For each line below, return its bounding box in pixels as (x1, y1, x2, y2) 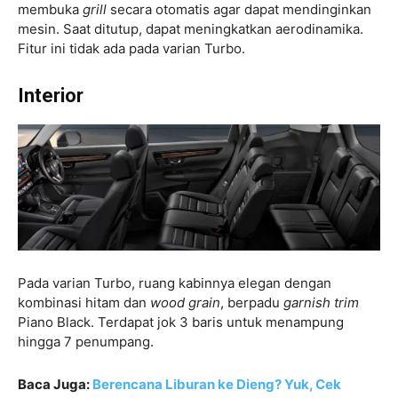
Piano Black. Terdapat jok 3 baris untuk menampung (18, 313, 344, 330)
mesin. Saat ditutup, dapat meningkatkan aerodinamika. (18, 20, 363, 37)
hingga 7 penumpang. (18, 332, 154, 350)
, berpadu (220, 293, 283, 311)
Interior (18, 84, 84, 107)
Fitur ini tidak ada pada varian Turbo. (18, 39, 245, 57)
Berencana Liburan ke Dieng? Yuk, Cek (92, 375, 341, 393)
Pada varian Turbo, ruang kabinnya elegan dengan (18, 274, 331, 291)
